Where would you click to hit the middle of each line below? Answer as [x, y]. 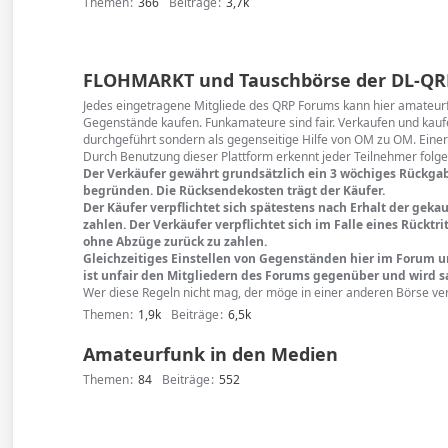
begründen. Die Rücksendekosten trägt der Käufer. [234, 190]
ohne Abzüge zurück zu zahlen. [175, 241]
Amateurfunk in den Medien [211, 354]
